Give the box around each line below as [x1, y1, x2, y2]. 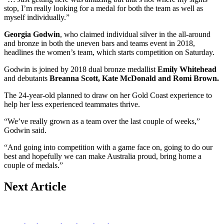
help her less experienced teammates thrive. [4, 100, 140, 109]
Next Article [4, 180, 66, 193]
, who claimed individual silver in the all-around [60, 30, 210, 39]
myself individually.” [4, 13, 69, 22]
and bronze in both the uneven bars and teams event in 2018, [4, 39, 195, 48]
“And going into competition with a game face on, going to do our [4, 143, 212, 152]
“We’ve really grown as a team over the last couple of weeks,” [4, 117, 200, 126]
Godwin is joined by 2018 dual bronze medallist [4, 65, 157, 74]
